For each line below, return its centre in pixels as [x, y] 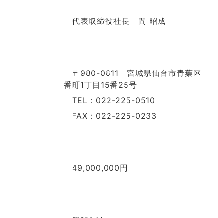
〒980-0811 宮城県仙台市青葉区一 [137, 73]
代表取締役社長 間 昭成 [115, 21]
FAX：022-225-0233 [110, 116]
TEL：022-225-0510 [109, 100]
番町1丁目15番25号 [100, 85]
